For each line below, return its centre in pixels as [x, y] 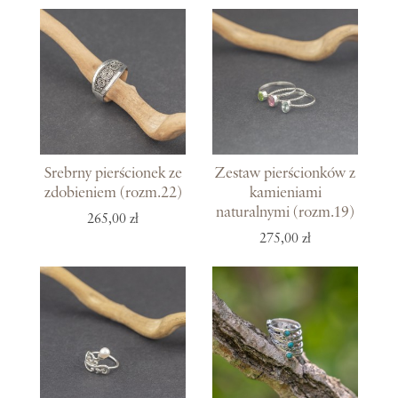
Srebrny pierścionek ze [113, 174]
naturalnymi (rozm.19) [285, 213]
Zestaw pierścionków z [285, 174]
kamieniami [285, 193]
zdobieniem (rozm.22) [113, 193]
